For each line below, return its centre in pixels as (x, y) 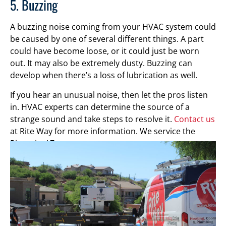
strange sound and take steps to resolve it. (92, 119)
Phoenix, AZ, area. (44, 143)
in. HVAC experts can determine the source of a (100, 107)
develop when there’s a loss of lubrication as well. (104, 75)
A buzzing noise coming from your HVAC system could (113, 27)
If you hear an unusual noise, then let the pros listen (109, 95)
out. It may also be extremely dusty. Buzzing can (101, 63)
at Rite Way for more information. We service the (103, 131)
